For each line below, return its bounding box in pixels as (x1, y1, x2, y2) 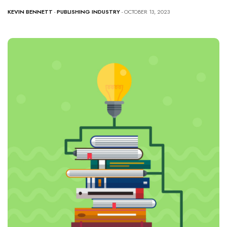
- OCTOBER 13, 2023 (122, 8, 170, 16)
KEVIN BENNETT (8, 8, 53, 16)
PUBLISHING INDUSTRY (57, 8, 120, 16)
